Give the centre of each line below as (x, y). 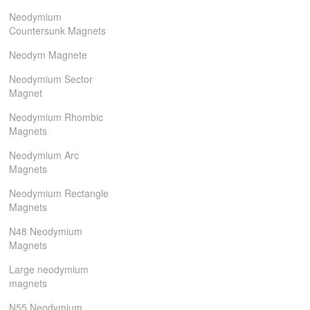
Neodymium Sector (51, 79)
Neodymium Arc (44, 155)
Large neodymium (49, 269)
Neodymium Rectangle (59, 193)
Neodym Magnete (48, 55)
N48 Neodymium (46, 231)
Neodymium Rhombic (56, 117)
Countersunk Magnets (58, 30)
